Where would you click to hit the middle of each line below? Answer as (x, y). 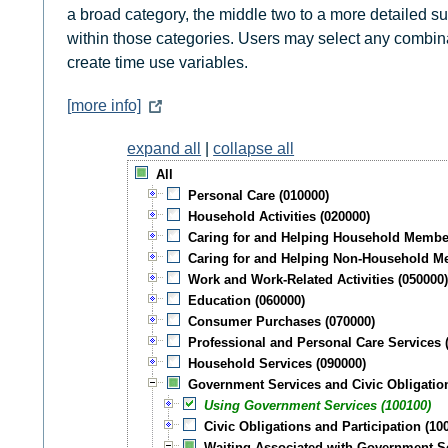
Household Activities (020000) (279, 217)
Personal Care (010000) (259, 196)
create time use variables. (157, 63)
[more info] (103, 106)
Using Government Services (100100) (318, 406)
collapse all (254, 149)
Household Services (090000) (277, 364)
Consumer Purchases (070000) (282, 322)
